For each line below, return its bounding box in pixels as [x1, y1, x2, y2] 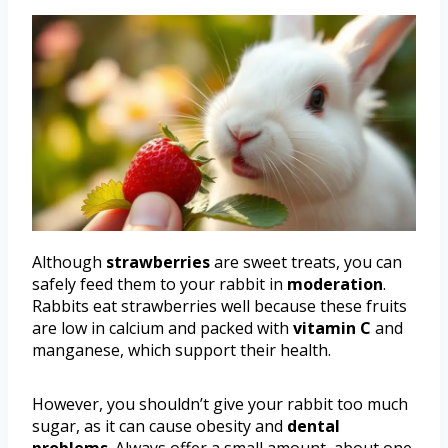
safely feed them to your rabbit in [32, 272, 287, 295]
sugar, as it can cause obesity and [32, 414, 287, 437]
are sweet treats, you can [210, 250, 402, 273]
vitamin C [293, 316, 371, 339]
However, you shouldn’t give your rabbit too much [32, 392, 408, 415]
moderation [287, 272, 383, 295]
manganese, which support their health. [32, 338, 331, 361]
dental [287, 414, 340, 437]
